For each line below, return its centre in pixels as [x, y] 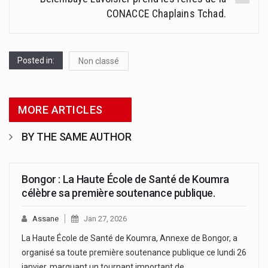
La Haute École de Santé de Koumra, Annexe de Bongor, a [130, 238]
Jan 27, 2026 [105, 218]
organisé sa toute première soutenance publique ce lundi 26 [134, 252]
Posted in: [36, 60]
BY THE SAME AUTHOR [76, 136]
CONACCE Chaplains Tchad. [166, 13]
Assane [45, 218]
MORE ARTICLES [60, 109]
